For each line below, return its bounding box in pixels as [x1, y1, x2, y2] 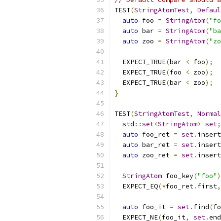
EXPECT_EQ [114, 182, 158, 190]
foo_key [162, 172, 193, 180]
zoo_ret [138, 151, 174, 159]
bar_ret [138, 141, 174, 149]
